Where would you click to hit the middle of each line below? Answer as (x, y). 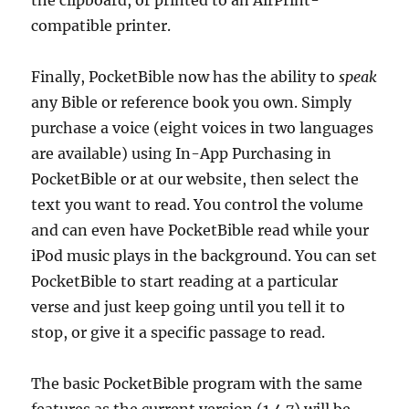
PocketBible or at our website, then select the (195, 179)
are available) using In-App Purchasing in (182, 153)
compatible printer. (101, 26)
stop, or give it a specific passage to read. (178, 332)
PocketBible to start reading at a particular (185, 281)
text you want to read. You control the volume (198, 204)
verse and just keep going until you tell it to (189, 307)
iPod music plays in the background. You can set (204, 256)
